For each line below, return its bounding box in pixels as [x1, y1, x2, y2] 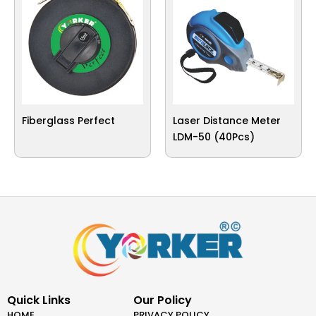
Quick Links [7, 292, 71, 309]
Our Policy [133, 292, 193, 309]
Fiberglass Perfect [22, 113, 115, 128]
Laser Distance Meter [173, 113, 281, 128]
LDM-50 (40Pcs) [173, 129, 255, 144]
